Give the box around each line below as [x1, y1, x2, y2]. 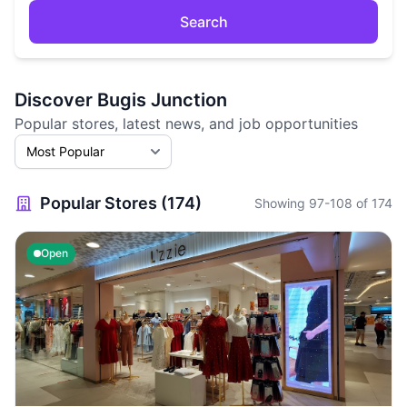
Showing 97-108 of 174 [254, 195, 392, 211]
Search [179, 13, 228, 31]
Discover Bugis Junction [15, 89, 227, 111]
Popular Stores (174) [40, 194, 202, 213]
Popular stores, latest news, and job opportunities [15, 114, 358, 133]
